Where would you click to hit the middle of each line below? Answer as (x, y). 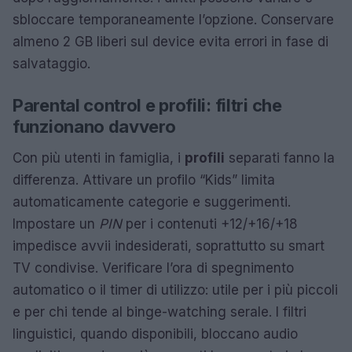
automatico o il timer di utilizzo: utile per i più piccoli (175, 290)
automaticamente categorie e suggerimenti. (152, 202)
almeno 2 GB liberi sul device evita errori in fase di (170, 42)
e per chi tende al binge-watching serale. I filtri (159, 312)
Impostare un (56, 224)
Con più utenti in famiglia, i (99, 158)
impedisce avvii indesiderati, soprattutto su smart (169, 246)
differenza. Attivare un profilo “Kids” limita (144, 180)
